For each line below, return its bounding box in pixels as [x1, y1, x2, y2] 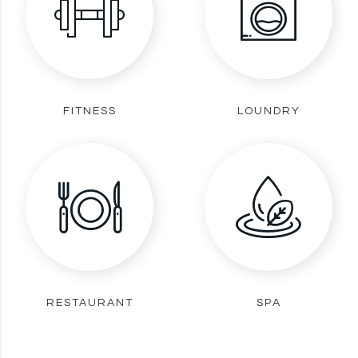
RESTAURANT [46, 296, 133, 308]
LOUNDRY [237, 105, 300, 117]
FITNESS [62, 105, 117, 117]
